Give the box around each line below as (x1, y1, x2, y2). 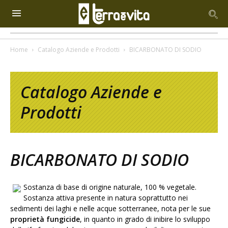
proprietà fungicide (10, 214, 80, 224)
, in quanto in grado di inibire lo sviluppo (80, 214, 210, 224)
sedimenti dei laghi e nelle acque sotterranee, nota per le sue (10, 204, 211, 213)
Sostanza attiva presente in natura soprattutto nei (23, 193, 188, 203)
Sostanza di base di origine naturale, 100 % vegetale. (23, 182, 196, 192)
